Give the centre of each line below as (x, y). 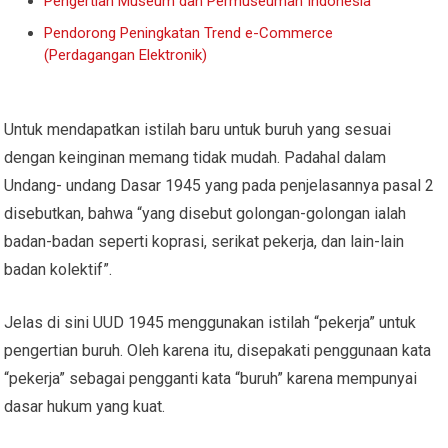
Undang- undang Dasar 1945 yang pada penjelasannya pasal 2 (219, 185)
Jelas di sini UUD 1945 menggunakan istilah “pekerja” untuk (210, 322)
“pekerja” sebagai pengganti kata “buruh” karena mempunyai (211, 378)
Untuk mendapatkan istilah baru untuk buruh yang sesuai (198, 129)
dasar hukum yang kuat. (85, 406)
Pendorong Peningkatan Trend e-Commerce (189, 32)
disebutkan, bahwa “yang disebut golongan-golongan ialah (205, 213)
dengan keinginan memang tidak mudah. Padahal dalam (195, 157)
